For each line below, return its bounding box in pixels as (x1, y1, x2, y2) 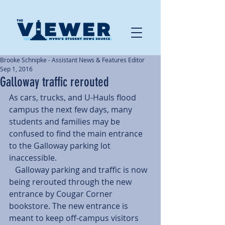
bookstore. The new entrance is (9, 200, 130, 211)
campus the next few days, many (9, 104, 134, 115)
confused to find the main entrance (9, 128, 145, 139)
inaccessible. (9, 152, 57, 163)
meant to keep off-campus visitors (9, 212, 141, 223)
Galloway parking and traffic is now (9, 164, 15, 175)
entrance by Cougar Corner (9, 188, 115, 199)
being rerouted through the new (9, 176, 134, 187)
